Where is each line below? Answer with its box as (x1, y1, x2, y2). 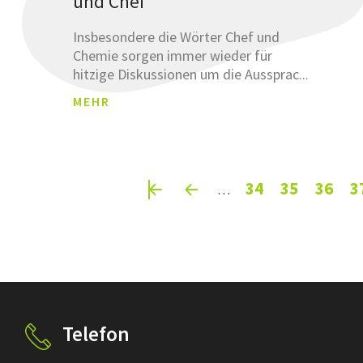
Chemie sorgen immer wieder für (73, 45, 273, 65)
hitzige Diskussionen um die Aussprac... (73, 64, 310, 83)
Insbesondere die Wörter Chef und (73, 27, 280, 46)
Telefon (62, 320, 130, 347)
